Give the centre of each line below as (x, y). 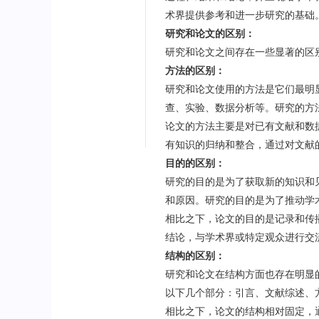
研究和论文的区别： (210, 33)
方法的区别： (195, 70)
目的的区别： (195, 162)
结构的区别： (195, 255)
